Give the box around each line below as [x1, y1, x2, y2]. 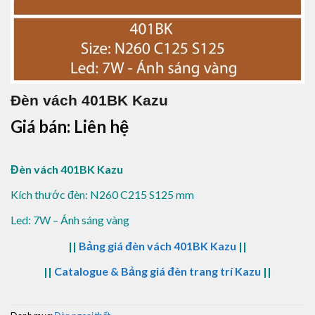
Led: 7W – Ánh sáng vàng [11, 213, 129, 227]
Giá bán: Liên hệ [11, 116, 129, 136]
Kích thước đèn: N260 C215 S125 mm [11, 188, 194, 202]
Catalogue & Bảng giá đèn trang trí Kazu [54, 264, 261, 278]
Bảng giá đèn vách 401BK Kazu [79, 238, 236, 252]
